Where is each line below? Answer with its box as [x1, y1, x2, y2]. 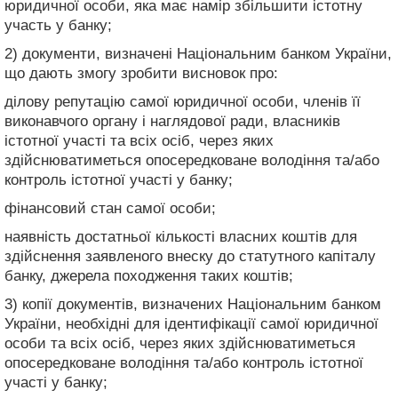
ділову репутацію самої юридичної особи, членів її [4, 92, 361, 110]
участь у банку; [4, 16, 112, 34]
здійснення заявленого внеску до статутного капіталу [4, 247, 376, 265]
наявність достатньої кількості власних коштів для [4, 227, 357, 245]
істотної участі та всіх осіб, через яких [4, 131, 274, 149]
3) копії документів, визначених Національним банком [4, 295, 381, 313]
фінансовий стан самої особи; [4, 199, 216, 217]
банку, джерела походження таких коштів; [4, 267, 293, 284]
